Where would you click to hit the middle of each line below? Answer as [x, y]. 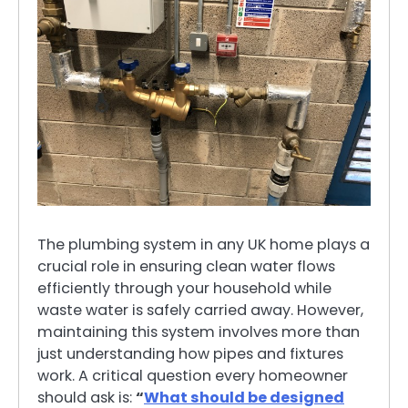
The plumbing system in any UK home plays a [204, 244]
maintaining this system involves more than [199, 331]
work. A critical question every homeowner [193, 375]
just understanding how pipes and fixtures [190, 353]
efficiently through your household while [184, 288]
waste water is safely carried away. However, [200, 310]
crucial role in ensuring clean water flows [186, 266]
